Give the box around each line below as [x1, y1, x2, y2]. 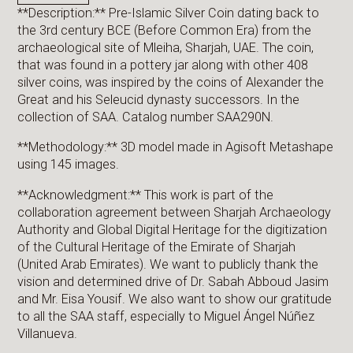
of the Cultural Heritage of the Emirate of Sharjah [17, 239, 296, 255]
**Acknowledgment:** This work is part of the [17, 187, 274, 203]
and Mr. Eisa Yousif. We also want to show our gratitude [17, 291, 333, 307]
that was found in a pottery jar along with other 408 [17, 57, 309, 72]
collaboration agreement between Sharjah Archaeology [17, 204, 332, 220]
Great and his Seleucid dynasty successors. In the [17, 91, 300, 107]
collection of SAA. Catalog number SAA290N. [17, 109, 274, 124]
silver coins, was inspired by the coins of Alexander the [17, 74, 325, 90]
